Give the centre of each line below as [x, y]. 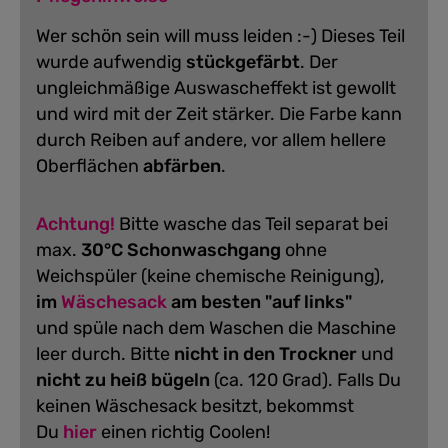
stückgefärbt [243, 61]
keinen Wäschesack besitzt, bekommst [195, 405]
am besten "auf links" [261, 301]
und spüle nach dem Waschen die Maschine [216, 327]
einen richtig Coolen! [183, 431]
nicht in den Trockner [265, 353]
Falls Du [369, 379]
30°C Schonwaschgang [181, 249]
